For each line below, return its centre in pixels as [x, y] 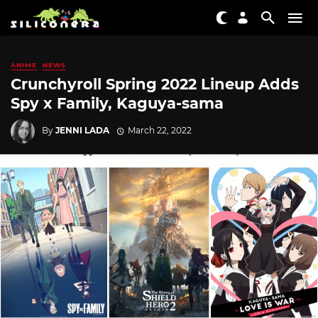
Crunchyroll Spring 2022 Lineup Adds [155, 84]
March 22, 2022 [159, 130]
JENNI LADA [82, 130]
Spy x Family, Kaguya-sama [117, 104]
